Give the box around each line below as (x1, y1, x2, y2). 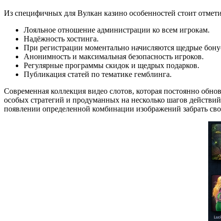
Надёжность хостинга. (24, 35, 99, 43)
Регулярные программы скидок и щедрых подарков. (24, 61, 199, 70)
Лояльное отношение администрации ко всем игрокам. (24, 26, 210, 35)
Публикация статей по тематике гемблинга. (24, 70, 172, 79)
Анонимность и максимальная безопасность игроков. (24, 52, 204, 61)
